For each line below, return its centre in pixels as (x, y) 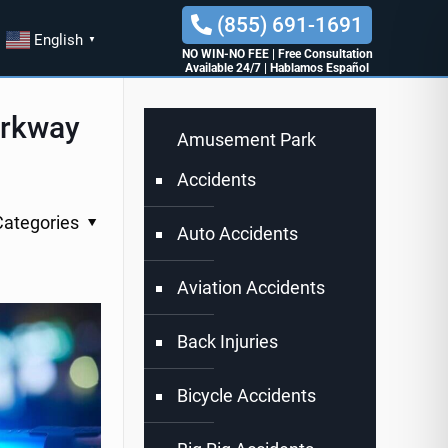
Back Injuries (228, 342)
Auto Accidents (238, 234)
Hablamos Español (320, 68)
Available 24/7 (223, 68)
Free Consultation (325, 54)
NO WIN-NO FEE (225, 54)
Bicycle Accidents (247, 396)
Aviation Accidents (251, 288)
